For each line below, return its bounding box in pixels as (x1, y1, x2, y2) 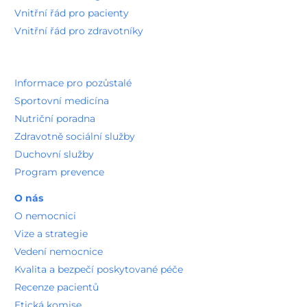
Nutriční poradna (14, 112, 95, 125)
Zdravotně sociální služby (14, 130, 135, 143)
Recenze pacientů (14, 281, 99, 293)
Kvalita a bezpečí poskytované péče (14, 263, 183, 275)
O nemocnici (14, 210, 76, 222)
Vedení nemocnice (14, 245, 103, 258)
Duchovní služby (14, 148, 94, 160)
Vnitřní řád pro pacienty (14, 7, 129, 19)
